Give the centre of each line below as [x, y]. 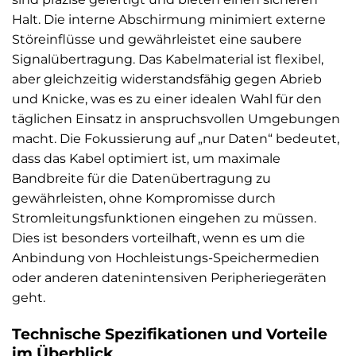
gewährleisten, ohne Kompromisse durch [144, 199]
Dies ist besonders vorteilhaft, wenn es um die [159, 238]
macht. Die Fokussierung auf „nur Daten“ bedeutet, [176, 139]
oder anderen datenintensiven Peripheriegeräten [169, 278]
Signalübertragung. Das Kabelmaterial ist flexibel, [168, 60]
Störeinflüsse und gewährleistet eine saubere [157, 40]
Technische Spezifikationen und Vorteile [170, 334]
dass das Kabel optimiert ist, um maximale [146, 159]
